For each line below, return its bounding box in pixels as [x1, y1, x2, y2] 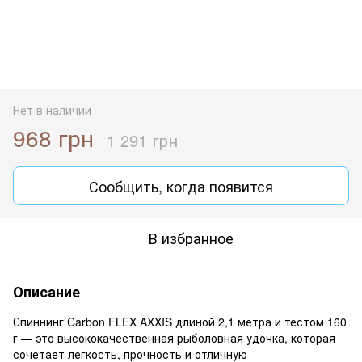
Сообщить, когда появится [89, 175, 273, 196]
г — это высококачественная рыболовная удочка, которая [13, 329, 335, 346]
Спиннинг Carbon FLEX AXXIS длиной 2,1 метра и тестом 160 [13, 313, 347, 330]
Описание [13, 280, 80, 302]
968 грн [13, 120, 94, 154]
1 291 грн [107, 128, 178, 152]
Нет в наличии [13, 101, 91, 118]
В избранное [148, 226, 234, 248]
